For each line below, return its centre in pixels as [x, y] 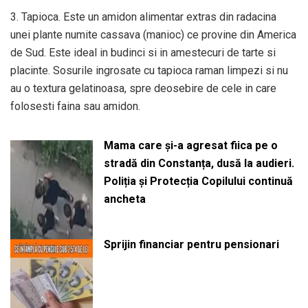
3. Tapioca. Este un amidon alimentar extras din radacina [143, 16]
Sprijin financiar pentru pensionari [191, 244]
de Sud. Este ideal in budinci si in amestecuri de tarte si [143, 52]
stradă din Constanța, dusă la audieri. [199, 163]
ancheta [124, 199]
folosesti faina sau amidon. [75, 106]
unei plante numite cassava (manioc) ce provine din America [153, 34]
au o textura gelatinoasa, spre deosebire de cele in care [143, 88]
